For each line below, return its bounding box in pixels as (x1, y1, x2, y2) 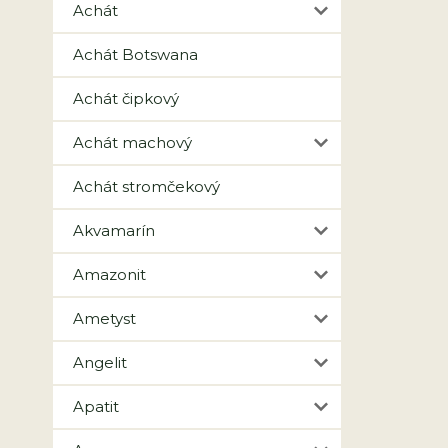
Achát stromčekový (73, 177, 220, 196)
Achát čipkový (73, 89, 179, 108)
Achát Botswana (73, 45, 198, 64)
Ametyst (73, 309, 136, 328)
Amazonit (73, 265, 146, 284)
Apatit (73, 397, 119, 416)
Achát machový (73, 133, 192, 152)
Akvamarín (73, 221, 155, 240)
